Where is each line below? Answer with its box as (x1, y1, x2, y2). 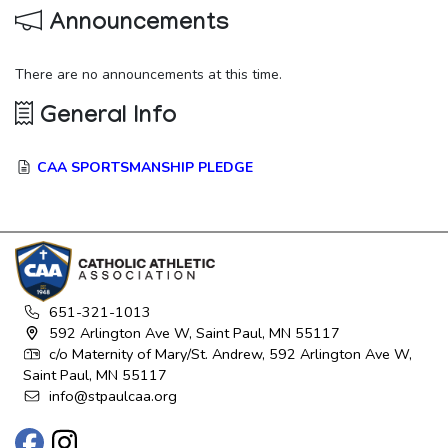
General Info (33, 104, 177, 134)
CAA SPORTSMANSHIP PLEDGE (36, 158, 253, 178)
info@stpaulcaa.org (49, 386, 177, 407)
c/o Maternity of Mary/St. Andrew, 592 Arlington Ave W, (49, 344, 412, 365)
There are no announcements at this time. (15, 65, 282, 85)
